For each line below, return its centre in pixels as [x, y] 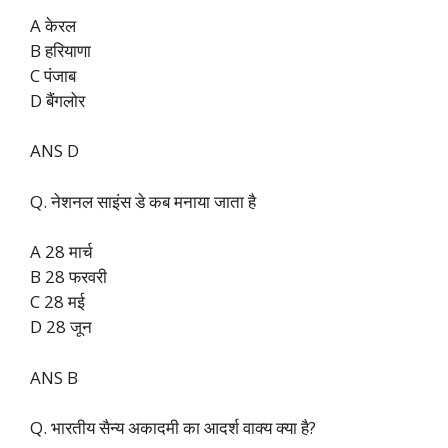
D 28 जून [61, 327]
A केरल [53, 25]
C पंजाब [53, 75]
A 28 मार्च [61, 252]
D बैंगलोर [57, 100]
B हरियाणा [60, 50]
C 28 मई [57, 302]
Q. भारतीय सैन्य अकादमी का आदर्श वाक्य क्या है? [173, 428]
